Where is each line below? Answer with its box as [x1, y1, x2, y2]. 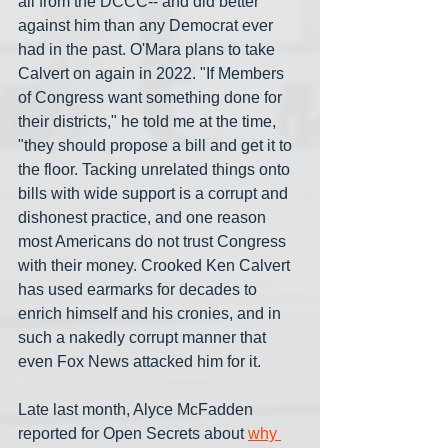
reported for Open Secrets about [18, 424, 248, 442]
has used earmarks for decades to [18, 280, 261, 298]
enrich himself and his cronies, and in [18, 304, 285, 322]
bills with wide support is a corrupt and [18, 184, 292, 202]
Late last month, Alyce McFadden [18, 400, 257, 418]
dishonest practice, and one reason [18, 208, 270, 226]
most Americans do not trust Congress [18, 232, 290, 250]
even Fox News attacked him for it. [18, 352, 261, 370]
